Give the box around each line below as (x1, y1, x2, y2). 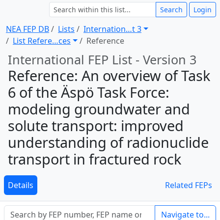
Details (8, 180, 33, 191)
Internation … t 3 (83, 24, 141, 34)
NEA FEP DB (6, 24, 49, 34)
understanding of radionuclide (8, 133, 209, 152)
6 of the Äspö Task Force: (8, 82, 169, 102)
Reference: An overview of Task (8, 66, 210, 85)
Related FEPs (165, 180, 212, 191)
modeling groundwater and (8, 99, 190, 118)
